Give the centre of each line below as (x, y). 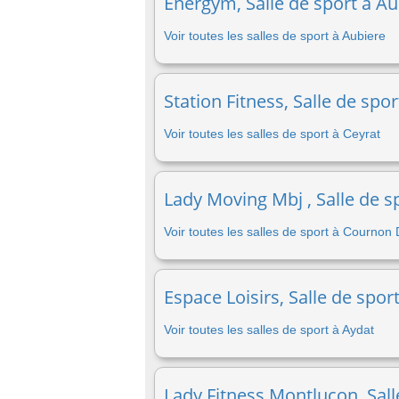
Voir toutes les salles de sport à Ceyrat (272, 134)
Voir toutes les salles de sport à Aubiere (275, 36)
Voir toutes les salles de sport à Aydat (269, 330)
